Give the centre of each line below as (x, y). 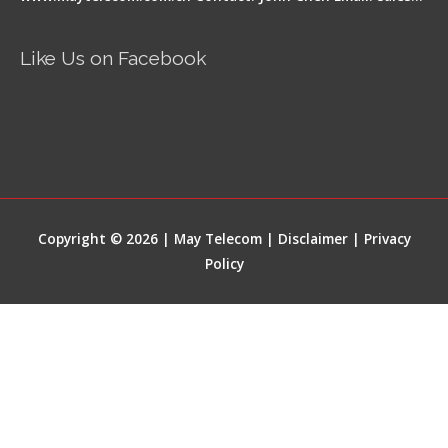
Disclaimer (312, 239)
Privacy (387, 239)
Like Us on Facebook (113, 58)
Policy (224, 264)
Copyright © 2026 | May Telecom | (157, 239)
